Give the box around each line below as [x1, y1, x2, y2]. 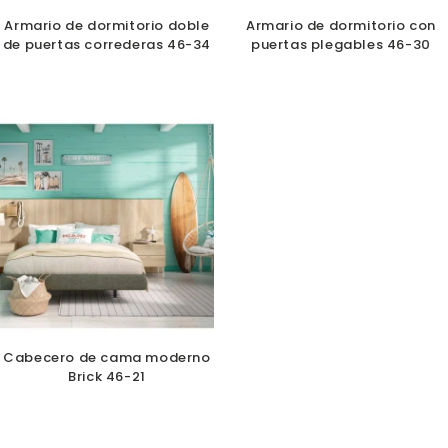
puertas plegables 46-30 [251, 35, 431, 55]
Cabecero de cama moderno [3, 348, 211, 368]
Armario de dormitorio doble [4, 16, 210, 36]
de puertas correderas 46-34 [2, 35, 212, 55]
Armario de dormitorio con [245, 16, 436, 36]
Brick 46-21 [68, 367, 146, 387]
